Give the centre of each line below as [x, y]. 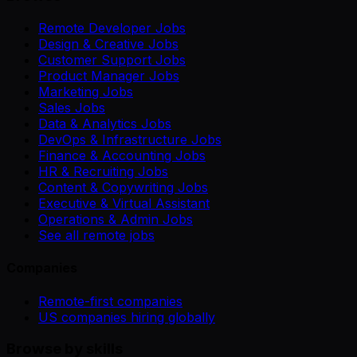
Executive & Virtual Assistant [124, 203]
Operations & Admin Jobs [116, 219]
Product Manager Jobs [109, 76]
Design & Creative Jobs [108, 44]
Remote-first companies [110, 301]
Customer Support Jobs [112, 60]
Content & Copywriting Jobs [123, 187]
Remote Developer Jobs [112, 28]
